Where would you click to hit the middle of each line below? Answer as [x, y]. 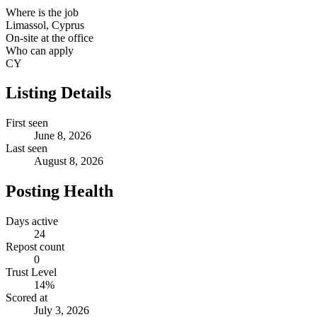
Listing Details [58, 93]
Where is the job [42, 12]
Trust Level [31, 272]
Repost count [35, 247]
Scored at [27, 298]
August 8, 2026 [69, 161]
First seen [27, 123]
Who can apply [40, 50]
